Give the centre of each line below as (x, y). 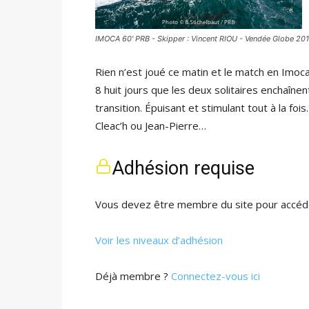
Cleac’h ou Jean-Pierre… (151, 126)
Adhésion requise (183, 168)
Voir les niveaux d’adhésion (159, 240)
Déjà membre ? (133, 276)
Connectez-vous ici (216, 276)
